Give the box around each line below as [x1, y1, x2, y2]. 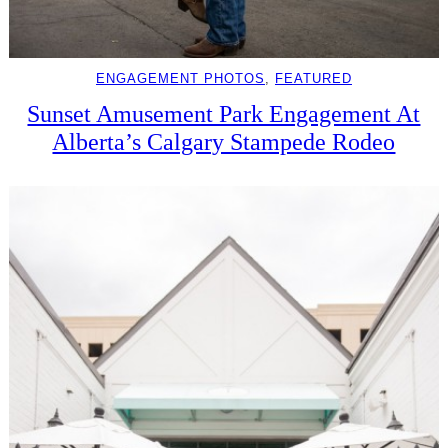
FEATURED [274, 71, 352, 87]
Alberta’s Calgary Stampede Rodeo [52, 128, 396, 156]
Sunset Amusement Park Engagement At [27, 100, 421, 128]
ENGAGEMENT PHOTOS [95, 71, 265, 87]
